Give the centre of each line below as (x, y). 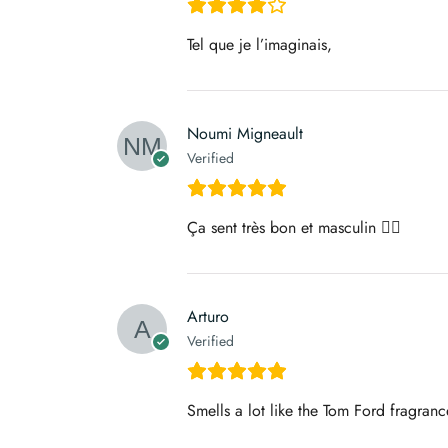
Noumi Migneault (245, 133)
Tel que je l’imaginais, (259, 44)
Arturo (208, 316)
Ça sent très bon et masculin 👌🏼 (294, 227)
